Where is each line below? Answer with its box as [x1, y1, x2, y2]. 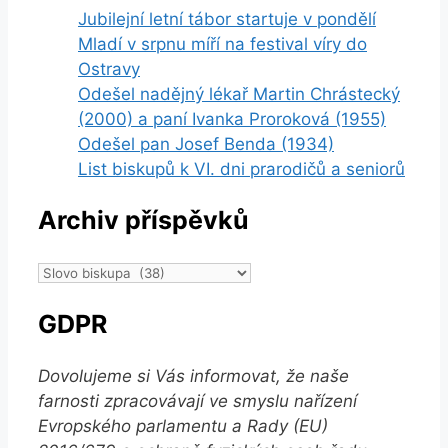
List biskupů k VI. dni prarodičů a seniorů [78, 158, 405, 179]
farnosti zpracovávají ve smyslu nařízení [38, 390, 357, 411]
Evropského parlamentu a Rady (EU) [38, 415, 328, 436]
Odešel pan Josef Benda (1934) [78, 133, 334, 154]
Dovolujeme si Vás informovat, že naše [38, 365, 349, 386]
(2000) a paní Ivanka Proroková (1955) [78, 108, 386, 129]
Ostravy [78, 58, 140, 79]
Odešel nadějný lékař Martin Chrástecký [78, 83, 400, 104]
